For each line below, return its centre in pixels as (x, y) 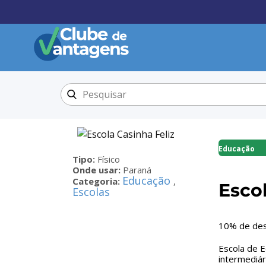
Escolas (91, 192)
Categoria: (97, 181)
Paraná (137, 170)
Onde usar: (98, 170)
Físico (109, 159)
